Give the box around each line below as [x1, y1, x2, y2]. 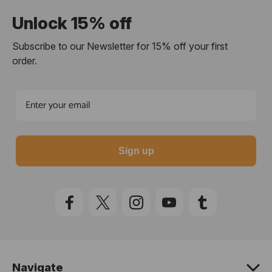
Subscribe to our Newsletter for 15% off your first [12, 40, 228, 53]
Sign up [118, 146, 154, 157]
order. [12, 55, 37, 67]
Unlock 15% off [12, 13, 132, 34]
